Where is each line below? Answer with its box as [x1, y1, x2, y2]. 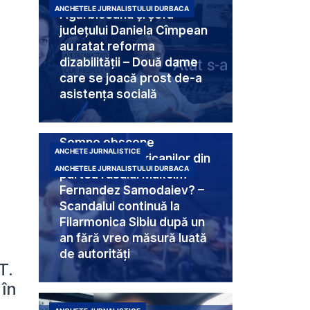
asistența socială [60, 87, 157, 102]
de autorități [60, 247, 130, 262]
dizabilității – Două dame [60, 55, 198, 70]
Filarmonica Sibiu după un [60, 215, 205, 230]
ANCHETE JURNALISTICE [55, 147, 140, 156]
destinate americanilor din [60, 152, 210, 166]
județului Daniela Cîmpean [60, 24, 208, 38]
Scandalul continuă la [60, 199, 180, 214]
